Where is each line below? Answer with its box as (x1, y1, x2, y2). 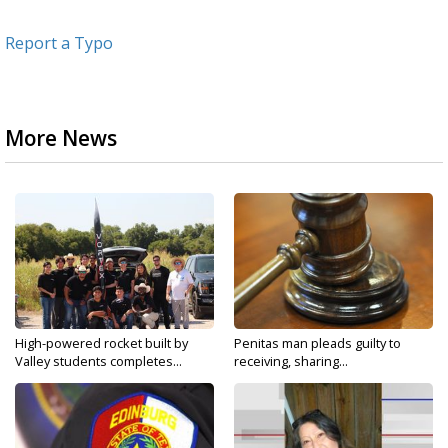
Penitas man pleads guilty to (234, 334, 401, 353)
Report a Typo (5, 32, 113, 55)
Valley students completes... (15, 352, 182, 371)
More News (5, 124, 117, 153)
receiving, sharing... (234, 352, 348, 371)
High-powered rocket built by (15, 334, 188, 353)
